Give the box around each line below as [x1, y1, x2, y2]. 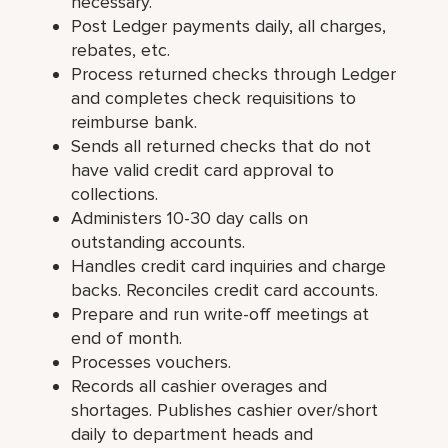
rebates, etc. [71, 38, 171, 61]
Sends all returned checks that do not [71, 134, 372, 157]
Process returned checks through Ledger [71, 62, 397, 85]
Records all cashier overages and [71, 374, 328, 397]
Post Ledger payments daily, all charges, [71, 14, 387, 37]
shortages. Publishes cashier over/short [71, 398, 379, 421]
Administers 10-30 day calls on [71, 206, 309, 229]
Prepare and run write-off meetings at [71, 302, 370, 325]
